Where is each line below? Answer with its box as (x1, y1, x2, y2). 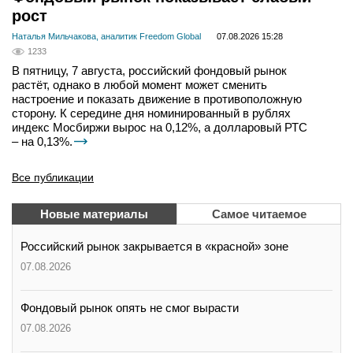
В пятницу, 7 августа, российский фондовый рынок (12, 64, 287, 77)
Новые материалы (40, 207, 148, 221)
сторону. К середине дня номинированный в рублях (12, 106, 291, 120)
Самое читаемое (211, 207, 307, 221)
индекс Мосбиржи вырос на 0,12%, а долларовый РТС (12, 121, 307, 134)
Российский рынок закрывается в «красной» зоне (20, 240, 288, 253)
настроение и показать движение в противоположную (12, 92, 302, 106)
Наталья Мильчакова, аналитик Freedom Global (12, 31, 201, 41)
